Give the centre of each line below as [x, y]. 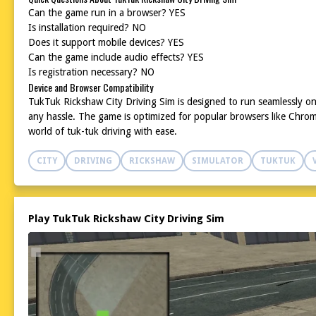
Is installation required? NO [87, 28]
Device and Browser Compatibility [91, 87]
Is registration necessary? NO [91, 72]
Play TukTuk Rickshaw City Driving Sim [126, 219]
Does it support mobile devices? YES [106, 42]
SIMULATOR [218, 161]
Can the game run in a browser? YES [107, 13]
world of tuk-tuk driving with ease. [103, 131]
